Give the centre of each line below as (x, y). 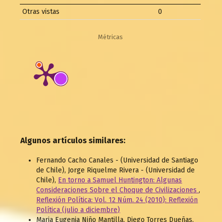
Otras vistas (41, 12)
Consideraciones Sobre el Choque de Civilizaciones (118, 190)
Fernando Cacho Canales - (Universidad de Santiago (117, 161)
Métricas (111, 37)
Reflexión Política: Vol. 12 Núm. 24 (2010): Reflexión (117, 200)
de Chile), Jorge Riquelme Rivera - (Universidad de (116, 170)
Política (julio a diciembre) (78, 210)
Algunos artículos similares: (73, 141)
